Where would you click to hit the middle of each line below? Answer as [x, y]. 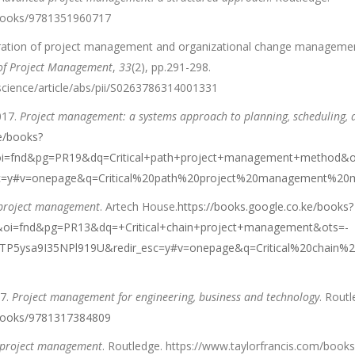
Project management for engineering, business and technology [165, 297]
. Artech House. [138, 206]
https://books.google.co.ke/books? [265, 206]
